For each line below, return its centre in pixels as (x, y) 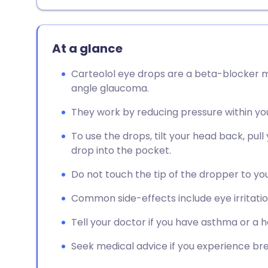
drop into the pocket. (121, 150)
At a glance (87, 48)
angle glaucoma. (110, 88)
